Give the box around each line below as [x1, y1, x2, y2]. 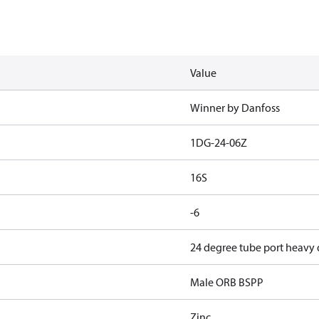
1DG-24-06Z [189, 135, 247, 150]
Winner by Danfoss [189, 100, 280, 115]
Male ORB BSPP [189, 275, 263, 289]
